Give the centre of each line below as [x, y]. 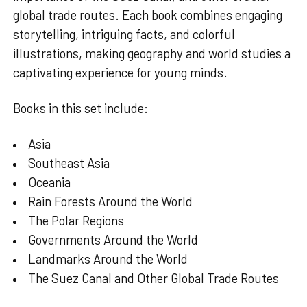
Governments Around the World [113, 240]
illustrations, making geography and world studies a [152, 53]
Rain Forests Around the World [110, 201]
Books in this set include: [81, 108]
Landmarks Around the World [108, 259]
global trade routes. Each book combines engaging [148, 15]
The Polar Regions [76, 221]
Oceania [49, 182]
